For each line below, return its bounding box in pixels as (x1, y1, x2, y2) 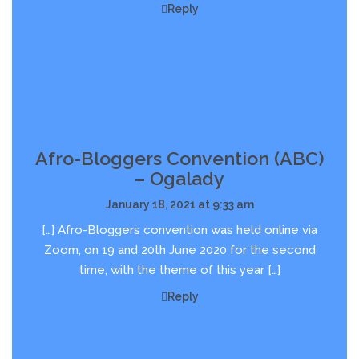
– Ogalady (135, 167, 224, 190)
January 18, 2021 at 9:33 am (105, 198, 254, 212)
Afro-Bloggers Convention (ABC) (34, 147, 325, 170)
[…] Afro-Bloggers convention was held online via (42, 223, 317, 238)
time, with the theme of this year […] (79, 263, 280, 278)
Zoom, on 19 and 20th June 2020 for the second (43, 243, 316, 258)
